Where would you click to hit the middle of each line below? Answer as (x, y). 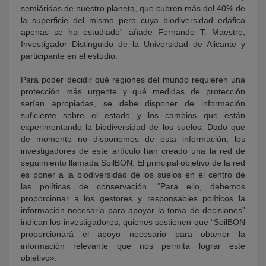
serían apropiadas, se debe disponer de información (133, 103)
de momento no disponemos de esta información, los (133, 139)
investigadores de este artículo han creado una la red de (133, 151)
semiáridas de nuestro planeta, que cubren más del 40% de (133, 8)
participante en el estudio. (69, 56)
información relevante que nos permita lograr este (133, 246)
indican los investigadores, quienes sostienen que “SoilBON (133, 222)
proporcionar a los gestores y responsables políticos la (133, 198)
